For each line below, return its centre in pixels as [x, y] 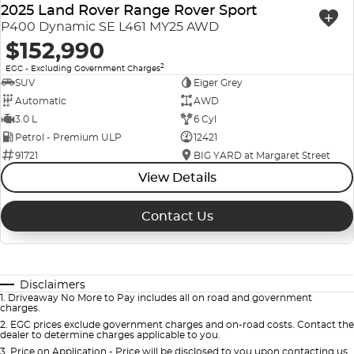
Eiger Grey [218, 82]
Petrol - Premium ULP [68, 137]
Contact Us [177, 217]
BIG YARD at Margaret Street [262, 155]
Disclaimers [53, 285]
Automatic [41, 100]
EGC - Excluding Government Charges [83, 69]
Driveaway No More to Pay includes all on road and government [160, 298]
